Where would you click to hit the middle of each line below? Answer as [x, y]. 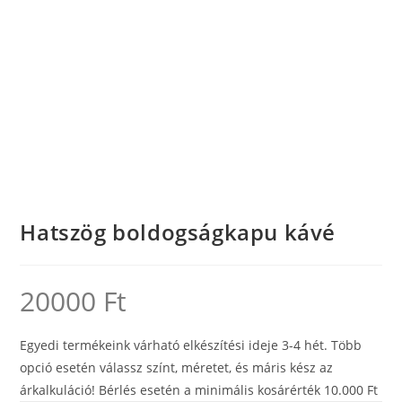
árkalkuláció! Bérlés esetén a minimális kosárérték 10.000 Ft [199, 390]
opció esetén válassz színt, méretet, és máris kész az [177, 368]
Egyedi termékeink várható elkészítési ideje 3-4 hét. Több [191, 345]
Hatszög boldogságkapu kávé [178, 232]
